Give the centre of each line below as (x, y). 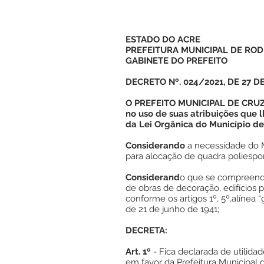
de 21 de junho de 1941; (172, 209)
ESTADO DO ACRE (163, 39)
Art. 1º (139, 252)
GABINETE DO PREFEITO (176, 61)
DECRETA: (146, 230)
